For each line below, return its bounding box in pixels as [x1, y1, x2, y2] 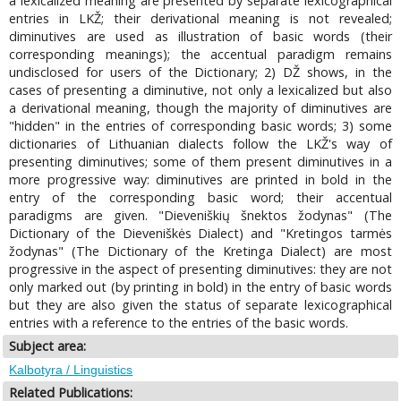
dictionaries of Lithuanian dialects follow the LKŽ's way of [9, 135, 392, 153]
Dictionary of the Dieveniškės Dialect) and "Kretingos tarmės [9, 225, 392, 243]
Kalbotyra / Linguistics [9, 362, 133, 377]
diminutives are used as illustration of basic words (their [9, 28, 392, 46]
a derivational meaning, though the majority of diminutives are [9, 99, 392, 117]
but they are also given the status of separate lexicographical [9, 296, 392, 314]
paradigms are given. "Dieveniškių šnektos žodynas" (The [9, 207, 392, 225]
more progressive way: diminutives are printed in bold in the [9, 171, 392, 189]
